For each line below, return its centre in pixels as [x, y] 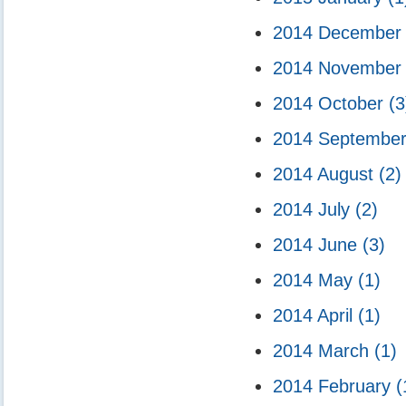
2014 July [314, 209]
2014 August [326, 174]
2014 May [315, 280]
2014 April [315, 315]
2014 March [324, 350]
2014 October [331, 103]
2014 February [334, 386]
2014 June [318, 244]
